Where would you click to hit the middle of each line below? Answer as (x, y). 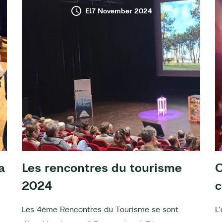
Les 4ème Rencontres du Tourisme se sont (100, 209)
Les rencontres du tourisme (102, 167)
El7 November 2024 (118, 11)
